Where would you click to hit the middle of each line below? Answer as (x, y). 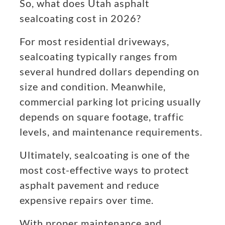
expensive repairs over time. (87, 200)
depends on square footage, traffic (102, 117)
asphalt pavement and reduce (89, 185)
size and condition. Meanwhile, (93, 87)
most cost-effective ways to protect (104, 170)
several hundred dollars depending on (109, 72)
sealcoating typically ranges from (98, 57)
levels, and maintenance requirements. (111, 132)
